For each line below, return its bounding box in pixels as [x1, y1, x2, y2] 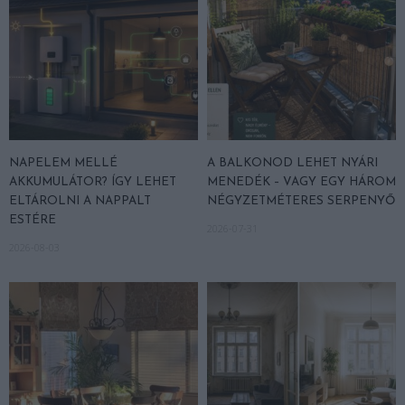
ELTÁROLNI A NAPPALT [9, 195, 151, 208]
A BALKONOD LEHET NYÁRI [207, 157, 378, 170]
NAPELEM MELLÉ [9, 157, 118, 170]
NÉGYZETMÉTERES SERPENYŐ [207, 195, 395, 208]
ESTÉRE [9, 214, 56, 227]
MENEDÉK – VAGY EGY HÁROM [207, 176, 396, 189]
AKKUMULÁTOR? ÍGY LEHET [9, 176, 176, 189]
